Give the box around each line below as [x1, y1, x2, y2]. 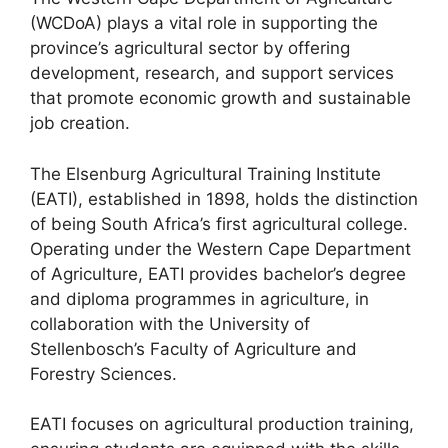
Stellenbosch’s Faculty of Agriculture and [30, 338, 357, 359]
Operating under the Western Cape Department [30, 238, 411, 259]
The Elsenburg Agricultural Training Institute [30, 163, 381, 184]
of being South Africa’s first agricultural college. [30, 213, 408, 234]
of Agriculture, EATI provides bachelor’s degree [30, 263, 406, 284]
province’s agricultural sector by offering [30, 38, 350, 58]
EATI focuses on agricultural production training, [30, 414, 414, 434]
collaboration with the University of [30, 313, 310, 334]
